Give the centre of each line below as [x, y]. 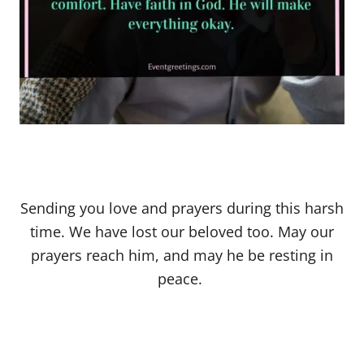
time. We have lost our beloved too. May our [182, 232]
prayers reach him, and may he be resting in [182, 256]
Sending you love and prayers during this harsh [182, 208]
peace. [182, 279]
